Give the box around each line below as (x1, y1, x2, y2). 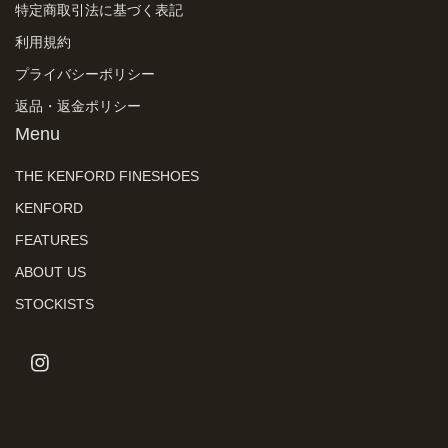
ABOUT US (15, 263, 86, 280)
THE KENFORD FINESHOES (15, 167, 199, 184)
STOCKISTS (15, 295, 94, 312)
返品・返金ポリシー (15, 97, 141, 114)
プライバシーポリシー (15, 65, 155, 82)
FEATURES (15, 231, 88, 248)
